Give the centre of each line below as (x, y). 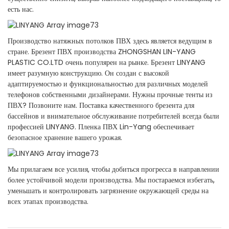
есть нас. (21, 9)
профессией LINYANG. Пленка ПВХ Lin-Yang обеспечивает (101, 127)
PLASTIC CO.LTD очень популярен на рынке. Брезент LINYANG (107, 63)
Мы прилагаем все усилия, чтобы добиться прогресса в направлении (113, 169)
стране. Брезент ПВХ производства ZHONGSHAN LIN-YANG (102, 52)
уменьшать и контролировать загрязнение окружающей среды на (108, 191)
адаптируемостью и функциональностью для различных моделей (108, 84)
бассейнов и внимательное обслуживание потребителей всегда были (113, 116)
